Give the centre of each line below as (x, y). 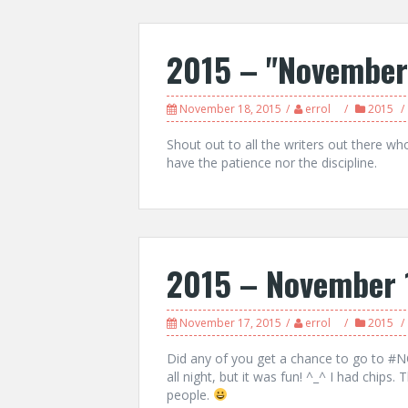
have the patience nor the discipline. (272, 163)
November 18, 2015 (230, 109)
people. (190, 395)
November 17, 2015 (230, 323)
